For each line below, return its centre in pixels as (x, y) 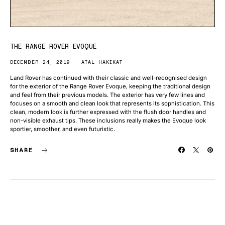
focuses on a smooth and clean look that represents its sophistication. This (112, 103)
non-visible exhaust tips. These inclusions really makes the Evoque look (108, 121)
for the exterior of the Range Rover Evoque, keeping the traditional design (110, 86)
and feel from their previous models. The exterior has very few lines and (107, 95)
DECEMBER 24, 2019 (40, 62)
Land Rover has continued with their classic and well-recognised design (108, 78)
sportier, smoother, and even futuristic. (63, 129)
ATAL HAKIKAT (102, 62)
